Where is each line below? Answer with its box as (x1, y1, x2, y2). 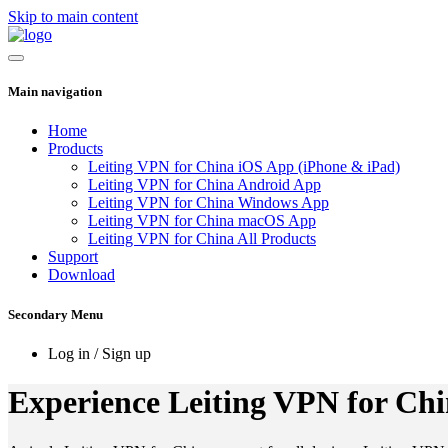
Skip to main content (8, 8, 138, 25)
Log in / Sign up (48, 344, 151, 362)
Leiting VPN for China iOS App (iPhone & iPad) (88, 158, 400, 176)
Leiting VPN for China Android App (88, 176, 321, 194)
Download (48, 266, 115, 284)
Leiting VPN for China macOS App (88, 212, 316, 230)
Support (48, 248, 98, 266)
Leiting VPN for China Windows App (88, 194, 329, 212)
